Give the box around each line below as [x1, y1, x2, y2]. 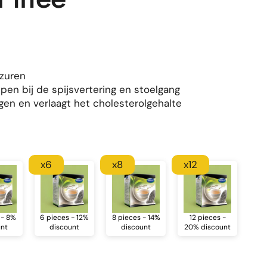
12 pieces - [189, 213, 226, 222]
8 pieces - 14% [111, 213, 160, 222]
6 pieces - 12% [40, 213, 89, 222]
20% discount [184, 222, 231, 232]
